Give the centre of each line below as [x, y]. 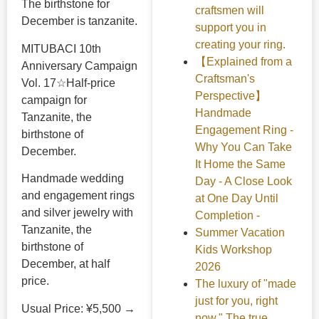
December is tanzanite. [79, 21]
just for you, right [236, 300]
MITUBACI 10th [61, 48]
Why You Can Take [243, 147]
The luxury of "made [245, 283]
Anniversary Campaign [79, 66]
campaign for [54, 100]
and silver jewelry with [77, 213]
